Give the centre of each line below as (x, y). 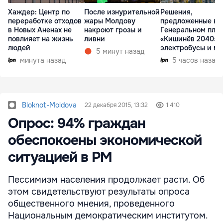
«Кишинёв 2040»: (190, 39)
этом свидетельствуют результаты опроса (99, 192)
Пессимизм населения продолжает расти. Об (106, 180)
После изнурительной (122, 12)
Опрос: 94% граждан (77, 124)
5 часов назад (196, 60)
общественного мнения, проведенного (91, 204)
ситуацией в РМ (60, 158)
